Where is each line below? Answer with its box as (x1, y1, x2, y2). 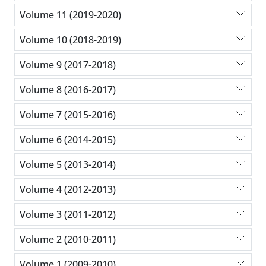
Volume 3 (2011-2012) (20, 207, 116, 221)
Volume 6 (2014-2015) (20, 132, 116, 146)
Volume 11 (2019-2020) (20, 8, 121, 21)
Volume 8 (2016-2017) (20, 83, 116, 96)
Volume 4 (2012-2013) (20, 182, 116, 196)
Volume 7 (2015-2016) (20, 107, 116, 121)
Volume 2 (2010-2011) (20, 232, 116, 246)
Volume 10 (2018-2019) (20, 33, 121, 46)
